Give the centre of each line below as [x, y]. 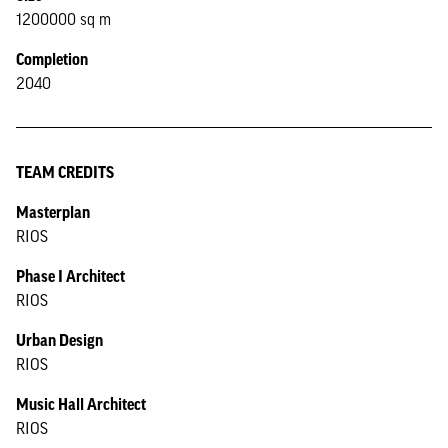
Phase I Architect [70, 276]
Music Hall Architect [81, 404]
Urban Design [59, 340]
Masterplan [53, 212]
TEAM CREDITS [65, 172]
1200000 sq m [63, 19]
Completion [52, 59]
